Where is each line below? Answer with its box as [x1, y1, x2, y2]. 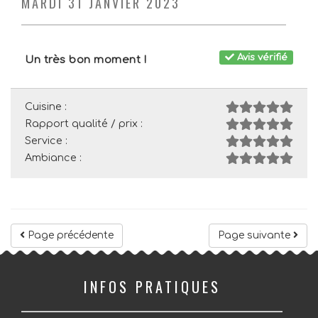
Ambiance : [25, 152, 82, 163]
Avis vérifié [234, 52, 288, 62]
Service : [25, 135, 67, 146]
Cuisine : [25, 101, 67, 112]
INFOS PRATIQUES [83, 276, 221, 297]
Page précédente [25, 230, 114, 241]
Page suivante [218, 230, 293, 241]
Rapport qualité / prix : [25, 118, 143, 129]
